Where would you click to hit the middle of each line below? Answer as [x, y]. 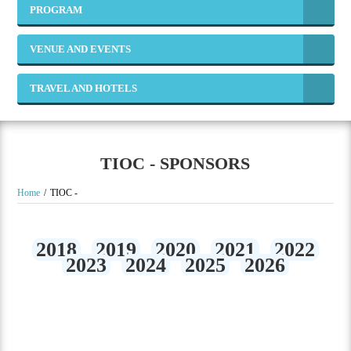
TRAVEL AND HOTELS [84, 88]
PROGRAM [56, 10]
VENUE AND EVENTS [81, 49]
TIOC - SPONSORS [175, 163]
